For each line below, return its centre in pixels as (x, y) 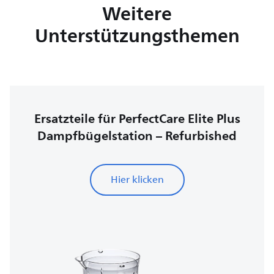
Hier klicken (137, 180)
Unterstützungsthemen (137, 35)
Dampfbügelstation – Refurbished (137, 135)
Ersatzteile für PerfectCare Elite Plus (137, 118)
